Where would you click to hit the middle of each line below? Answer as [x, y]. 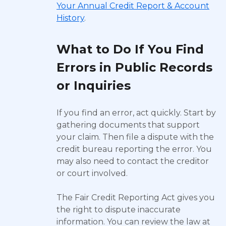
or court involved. [92, 173]
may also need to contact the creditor [133, 161]
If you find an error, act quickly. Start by [136, 113]
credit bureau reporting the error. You [134, 149]
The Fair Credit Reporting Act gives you [136, 197]
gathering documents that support [128, 125]
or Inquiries [94, 86]
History [70, 18]
